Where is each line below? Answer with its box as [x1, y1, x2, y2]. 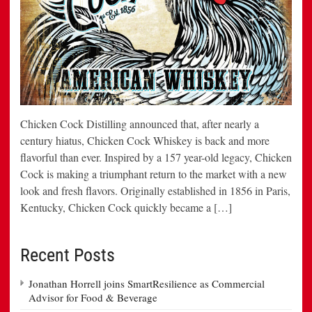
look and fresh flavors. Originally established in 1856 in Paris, [20, 182, 290, 198]
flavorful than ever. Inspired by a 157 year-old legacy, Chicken [20, 149, 292, 164]
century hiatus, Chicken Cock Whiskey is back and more [20, 132, 270, 148]
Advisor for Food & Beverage [29, 290, 157, 304]
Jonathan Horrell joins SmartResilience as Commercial [29, 276, 265, 290]
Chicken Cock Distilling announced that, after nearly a [20, 116, 259, 131]
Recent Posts [20, 244, 115, 265]
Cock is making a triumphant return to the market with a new [20, 166, 287, 181]
